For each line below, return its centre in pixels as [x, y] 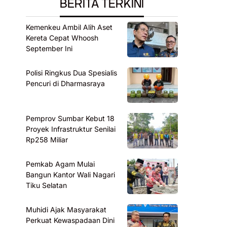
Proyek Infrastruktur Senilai [71, 129]
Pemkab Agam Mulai [61, 164]
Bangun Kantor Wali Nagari [71, 175]
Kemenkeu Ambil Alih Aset [69, 27]
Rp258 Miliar [47, 140]
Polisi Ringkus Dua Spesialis [72, 73]
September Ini [49, 48]
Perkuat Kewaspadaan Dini [70, 220]
